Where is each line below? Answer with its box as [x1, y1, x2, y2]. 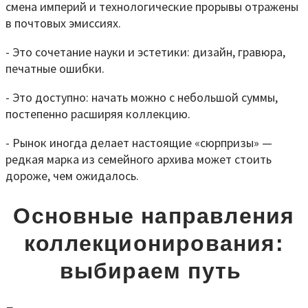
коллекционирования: [24, 231, 284, 256]
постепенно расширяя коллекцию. [5, 105, 190, 122]
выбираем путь [59, 258, 249, 284]
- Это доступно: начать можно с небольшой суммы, [5, 89, 278, 105]
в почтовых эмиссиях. [5, 14, 121, 31]
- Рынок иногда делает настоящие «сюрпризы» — [5, 134, 272, 151]
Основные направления [13, 203, 295, 229]
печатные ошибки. [5, 60, 104, 76]
